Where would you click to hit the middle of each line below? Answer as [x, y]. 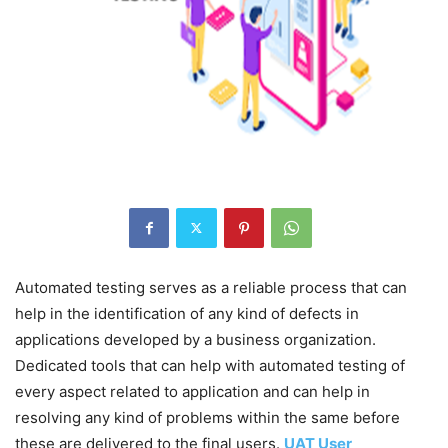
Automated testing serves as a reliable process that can [211, 287]
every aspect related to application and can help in [192, 391]
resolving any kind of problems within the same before [207, 417]
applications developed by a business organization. [195, 339]
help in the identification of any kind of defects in [187, 313]
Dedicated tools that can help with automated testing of [210, 365]
